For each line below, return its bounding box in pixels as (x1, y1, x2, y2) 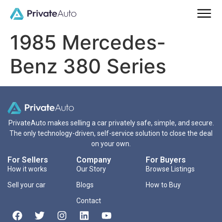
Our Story (76, 165, 107, 173)
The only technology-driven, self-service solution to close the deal (9, 129, 213, 138)
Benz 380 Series (10, 54, 166, 79)
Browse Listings (145, 165, 195, 173)
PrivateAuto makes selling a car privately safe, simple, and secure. (8, 119, 214, 127)
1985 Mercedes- (10, 30, 166, 55)
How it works (7, 165, 47, 173)
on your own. (91, 140, 131, 148)
